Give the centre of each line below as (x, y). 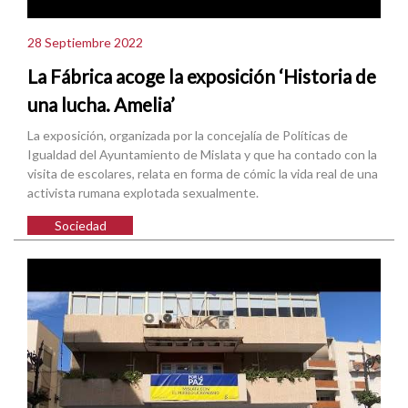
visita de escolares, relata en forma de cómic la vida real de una (203, 173)
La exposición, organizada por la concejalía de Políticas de (188, 135)
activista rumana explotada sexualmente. (143, 192)
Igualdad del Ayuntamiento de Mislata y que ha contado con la (202, 154)
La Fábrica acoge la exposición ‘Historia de (202, 76)
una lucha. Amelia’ (101, 105)
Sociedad (80, 225)
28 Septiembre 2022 (85, 42)
